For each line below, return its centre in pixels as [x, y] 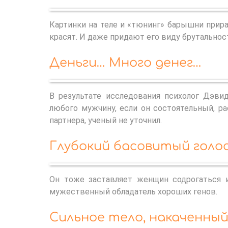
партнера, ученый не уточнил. [106, 120]
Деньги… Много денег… [125, 63]
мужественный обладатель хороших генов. [133, 191]
